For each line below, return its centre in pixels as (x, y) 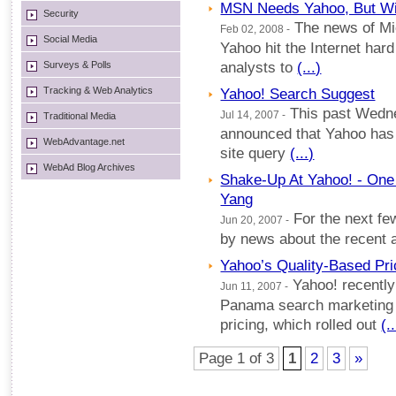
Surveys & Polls (77, 65)
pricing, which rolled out (301, 325)
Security (61, 13)
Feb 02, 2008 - (255, 29)
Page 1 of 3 (236, 358)
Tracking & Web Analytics (98, 90)
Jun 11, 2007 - (255, 286)
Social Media (70, 39)
